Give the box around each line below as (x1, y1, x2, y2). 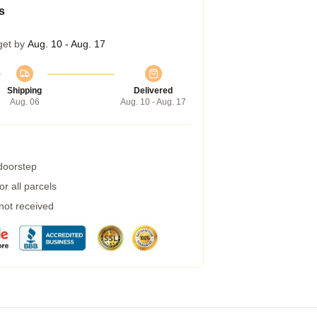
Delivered (134, 86, 173, 96)
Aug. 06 (9, 97, 40, 107)
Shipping (7, 86, 42, 96)
